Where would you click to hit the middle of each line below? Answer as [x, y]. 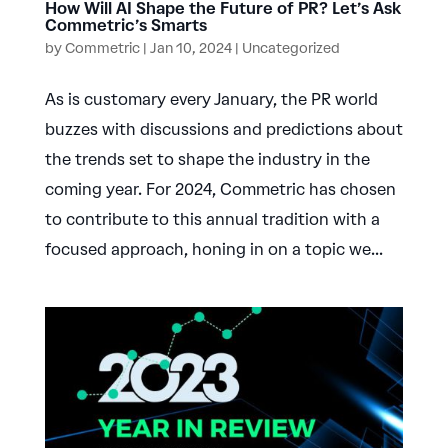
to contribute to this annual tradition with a [212, 219]
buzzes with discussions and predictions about [223, 129]
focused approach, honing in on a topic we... [213, 249]
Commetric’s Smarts [125, 25]
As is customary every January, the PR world [211, 99]
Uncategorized [290, 48]
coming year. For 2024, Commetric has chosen [220, 189]
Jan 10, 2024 [190, 48]
